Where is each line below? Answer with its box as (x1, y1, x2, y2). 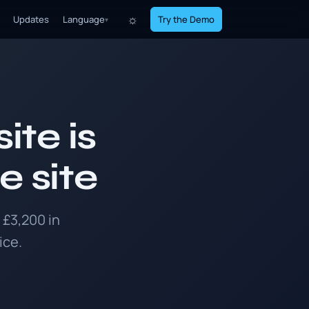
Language (63, 13, 105, 26)
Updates (13, 13, 49, 26)
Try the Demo (158, 13, 215, 26)
